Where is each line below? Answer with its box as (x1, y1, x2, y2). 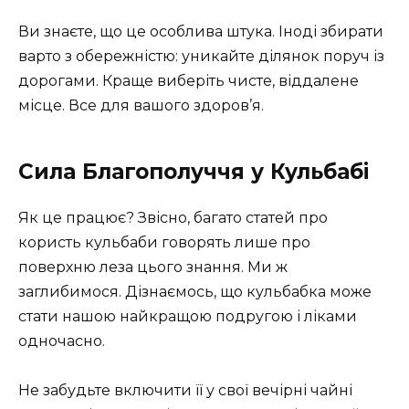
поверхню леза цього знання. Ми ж (18, 257, 288, 276)
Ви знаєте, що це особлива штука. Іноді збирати (18, 22, 383, 40)
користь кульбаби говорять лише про (18, 233, 310, 251)
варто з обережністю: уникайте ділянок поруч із (18, 47, 384, 65)
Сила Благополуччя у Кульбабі (18, 158, 369, 184)
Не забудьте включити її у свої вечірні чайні (18, 382, 352, 400)
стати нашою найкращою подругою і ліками (18, 307, 357, 325)
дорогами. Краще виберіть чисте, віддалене (18, 71, 359, 89)
